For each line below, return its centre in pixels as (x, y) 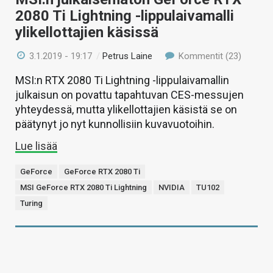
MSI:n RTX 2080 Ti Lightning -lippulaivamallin (122, 80)
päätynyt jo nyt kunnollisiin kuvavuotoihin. (115, 124)
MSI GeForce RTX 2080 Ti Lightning (83, 188)
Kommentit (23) (208, 56)
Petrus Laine (128, 56)
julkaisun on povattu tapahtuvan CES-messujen (129, 95)
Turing (31, 204)
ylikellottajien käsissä (87, 33)
